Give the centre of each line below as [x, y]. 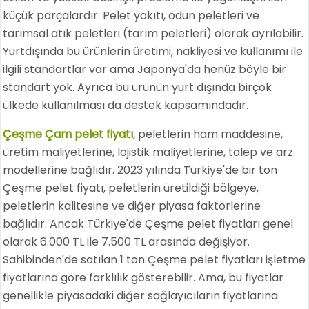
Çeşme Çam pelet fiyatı [68, 134]
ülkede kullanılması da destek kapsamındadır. [126, 105]
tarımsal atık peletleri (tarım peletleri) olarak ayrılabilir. [153, 33]
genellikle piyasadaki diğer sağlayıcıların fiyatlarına [141, 296]
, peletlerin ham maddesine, [208, 134]
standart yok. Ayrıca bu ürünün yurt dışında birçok [138, 87]
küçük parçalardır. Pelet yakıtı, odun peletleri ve [131, 16]
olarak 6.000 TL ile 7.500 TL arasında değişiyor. [127, 242]
